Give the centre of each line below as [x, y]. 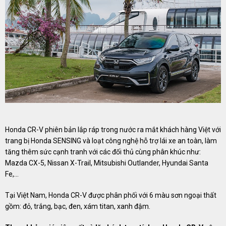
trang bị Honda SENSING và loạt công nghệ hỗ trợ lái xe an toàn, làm [111, 141]
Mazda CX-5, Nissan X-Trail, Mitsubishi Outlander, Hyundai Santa [107, 163]
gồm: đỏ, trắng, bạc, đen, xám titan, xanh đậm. [78, 207]
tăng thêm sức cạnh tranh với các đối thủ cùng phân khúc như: [103, 152]
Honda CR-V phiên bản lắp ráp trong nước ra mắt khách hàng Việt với [113, 130]
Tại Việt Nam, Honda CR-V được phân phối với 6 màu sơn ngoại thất [111, 195]
